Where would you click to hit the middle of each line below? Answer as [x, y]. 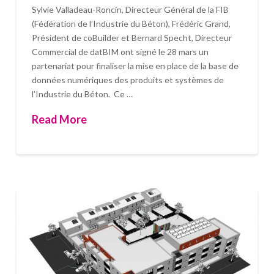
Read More [59, 120]
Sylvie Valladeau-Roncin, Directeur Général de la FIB [130, 9]
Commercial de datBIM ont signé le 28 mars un [120, 51]
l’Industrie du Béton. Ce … [82, 94]
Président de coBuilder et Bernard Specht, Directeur [131, 37]
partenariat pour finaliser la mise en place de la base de [135, 65]
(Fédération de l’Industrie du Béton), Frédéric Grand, [131, 23]
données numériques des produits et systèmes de [128, 80]
